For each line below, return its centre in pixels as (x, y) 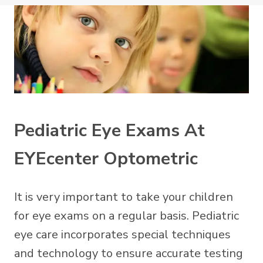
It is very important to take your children (124, 197)
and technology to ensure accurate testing (129, 253)
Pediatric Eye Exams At (109, 130)
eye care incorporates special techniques (122, 234)
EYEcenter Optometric (106, 159)
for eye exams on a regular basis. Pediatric (127, 215)
